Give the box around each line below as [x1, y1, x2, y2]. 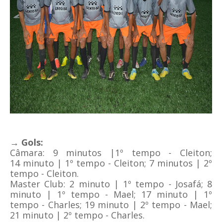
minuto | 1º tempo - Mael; [10, 188, 141, 201]
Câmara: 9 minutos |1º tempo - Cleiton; [10, 147, 212, 159]
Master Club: [10, 178, 66, 190]
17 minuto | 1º [141, 188, 212, 201]
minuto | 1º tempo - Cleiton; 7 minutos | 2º [20, 157, 212, 169]
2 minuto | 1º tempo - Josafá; [65, 178, 203, 190]
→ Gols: [10, 136, 43, 149]
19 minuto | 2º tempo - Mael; [81, 199, 213, 211]
